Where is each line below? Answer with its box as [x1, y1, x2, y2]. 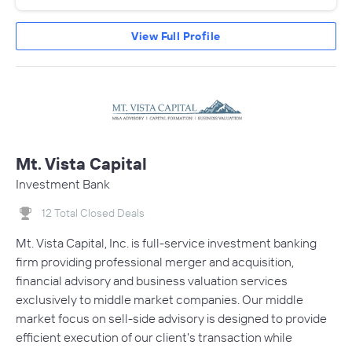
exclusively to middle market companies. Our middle [16, 291, 303, 308]
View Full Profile [131, 28, 221, 43]
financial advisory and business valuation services [16, 273, 288, 289]
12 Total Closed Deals [42, 205, 145, 220]
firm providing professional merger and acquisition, [16, 254, 294, 270]
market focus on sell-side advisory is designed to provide [16, 310, 327, 327]
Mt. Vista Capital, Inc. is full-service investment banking [16, 235, 317, 251]
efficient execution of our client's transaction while [16, 329, 292, 346]
